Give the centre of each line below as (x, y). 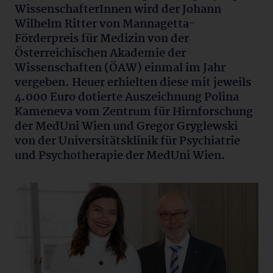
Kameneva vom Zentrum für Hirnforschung (134, 112)
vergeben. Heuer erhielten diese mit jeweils (133, 83)
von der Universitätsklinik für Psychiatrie (127, 141)
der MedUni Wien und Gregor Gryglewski (126, 127)
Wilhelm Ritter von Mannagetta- (105, 24)
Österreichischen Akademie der (100, 54)
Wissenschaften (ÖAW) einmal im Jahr (120, 68)
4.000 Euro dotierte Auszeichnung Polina (127, 97)
